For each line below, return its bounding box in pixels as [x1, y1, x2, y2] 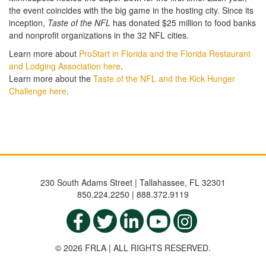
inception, [9, 17, 47, 29]
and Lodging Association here [9, 60, 121, 72]
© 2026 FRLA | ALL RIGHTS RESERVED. [55, 242, 211, 254]
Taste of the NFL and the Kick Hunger [93, 72, 235, 85]
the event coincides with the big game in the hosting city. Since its [9, 4, 254, 17]
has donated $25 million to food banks [113, 17, 256, 29]
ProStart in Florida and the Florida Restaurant [79, 47, 251, 60]
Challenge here [9, 85, 66, 97]
